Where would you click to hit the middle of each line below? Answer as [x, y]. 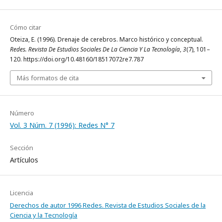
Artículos [24, 160]
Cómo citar [26, 27]
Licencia [22, 193]
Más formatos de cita [48, 78]
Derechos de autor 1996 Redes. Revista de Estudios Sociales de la [108, 205]
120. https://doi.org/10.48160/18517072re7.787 [77, 59]
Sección [22, 148]
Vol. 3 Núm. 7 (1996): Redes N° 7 [62, 125]
